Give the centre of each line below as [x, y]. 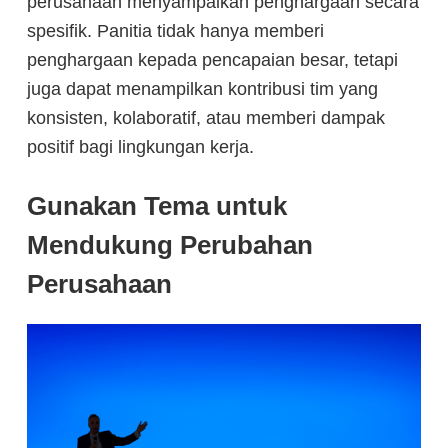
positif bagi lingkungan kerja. [140, 146]
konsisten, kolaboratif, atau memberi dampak [206, 117]
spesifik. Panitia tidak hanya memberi [175, 30]
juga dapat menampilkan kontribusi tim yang [202, 88]
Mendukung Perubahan [170, 244]
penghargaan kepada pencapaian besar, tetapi [212, 59]
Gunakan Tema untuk [157, 205]
